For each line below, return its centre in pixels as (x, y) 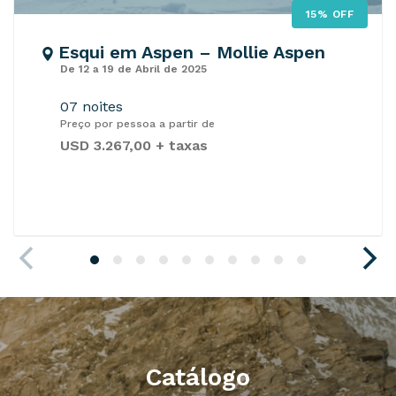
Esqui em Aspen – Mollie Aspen (189, 53)
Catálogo (198, 377)
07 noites (91, 107)
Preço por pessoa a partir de (137, 124)
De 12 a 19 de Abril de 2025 (133, 69)
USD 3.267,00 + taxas (134, 146)
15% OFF (330, 15)
